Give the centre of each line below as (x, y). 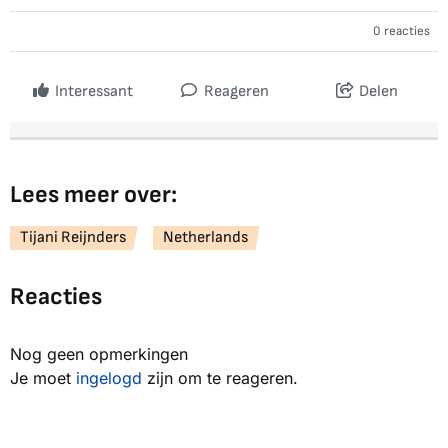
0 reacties (401, 31)
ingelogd (109, 378)
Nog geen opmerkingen (99, 354)
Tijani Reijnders (73, 238)
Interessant (93, 92)
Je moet (43, 378)
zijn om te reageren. (220, 378)
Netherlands (205, 238)
